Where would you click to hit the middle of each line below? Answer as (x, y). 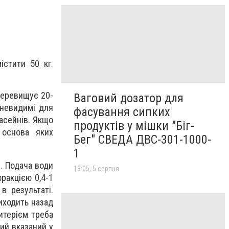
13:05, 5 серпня (96, 168)
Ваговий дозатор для (129, 98)
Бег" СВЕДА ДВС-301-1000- (142, 139)
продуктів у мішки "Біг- (134, 125)
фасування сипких (122, 112)
